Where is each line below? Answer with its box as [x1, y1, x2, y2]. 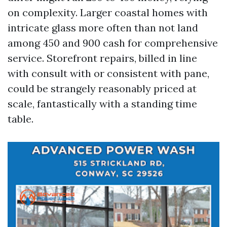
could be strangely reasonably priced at [8, 82, 197, 95]
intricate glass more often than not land [8, 21, 198, 34]
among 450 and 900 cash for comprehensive [8, 36, 218, 49]
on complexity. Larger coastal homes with [8, 6, 208, 19]
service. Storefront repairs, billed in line [8, 52, 197, 64]
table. [8, 112, 33, 125]
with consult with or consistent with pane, [8, 67, 209, 80]
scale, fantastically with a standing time [8, 97, 197, 110]
